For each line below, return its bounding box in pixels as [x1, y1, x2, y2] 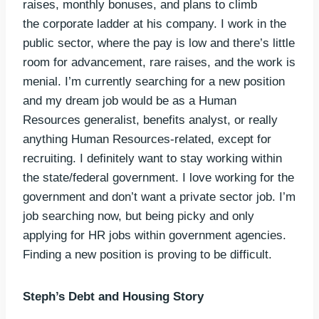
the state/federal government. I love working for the [23, 170, 294, 184]
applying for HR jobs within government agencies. [23, 228, 286, 242]
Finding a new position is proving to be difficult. [23, 247, 272, 261]
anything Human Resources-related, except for [23, 132, 271, 146]
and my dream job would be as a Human [23, 93, 236, 108]
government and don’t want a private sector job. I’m [23, 189, 296, 204]
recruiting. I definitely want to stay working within [23, 151, 282, 165]
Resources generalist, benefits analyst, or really [23, 113, 278, 127]
